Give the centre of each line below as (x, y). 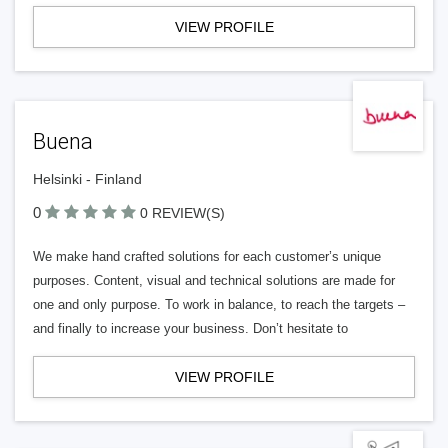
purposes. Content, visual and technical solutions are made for (214, 280)
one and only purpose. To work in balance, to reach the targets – (219, 304)
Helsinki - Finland (87, 179)
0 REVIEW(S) (182, 213)
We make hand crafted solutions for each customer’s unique (207, 256)
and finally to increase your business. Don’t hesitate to (190, 328)
